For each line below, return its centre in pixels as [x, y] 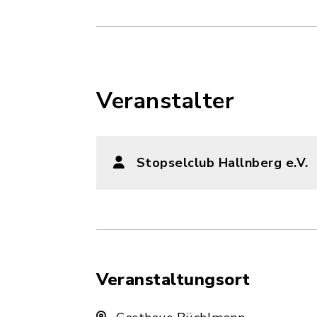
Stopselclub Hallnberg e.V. [222, 163]
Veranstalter [165, 101]
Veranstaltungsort [173, 279]
